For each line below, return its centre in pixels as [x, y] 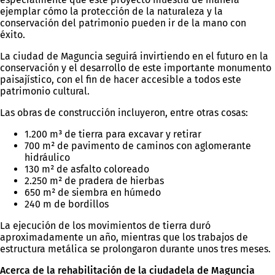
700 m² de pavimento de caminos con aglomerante [138, 146]
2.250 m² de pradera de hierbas [94, 181]
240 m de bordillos [67, 204]
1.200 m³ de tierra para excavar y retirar [113, 134]
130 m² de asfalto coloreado [87, 169]
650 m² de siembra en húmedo [93, 193]
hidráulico [47, 158]
